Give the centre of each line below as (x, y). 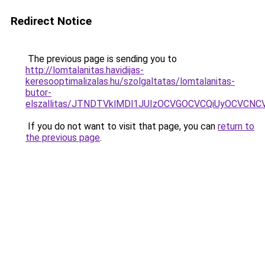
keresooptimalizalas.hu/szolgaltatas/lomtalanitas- (130, 81)
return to (236, 126)
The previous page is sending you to (101, 59)
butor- (38, 93)
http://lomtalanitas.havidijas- (85, 70)
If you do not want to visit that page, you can (122, 126)
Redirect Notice (51, 21)
